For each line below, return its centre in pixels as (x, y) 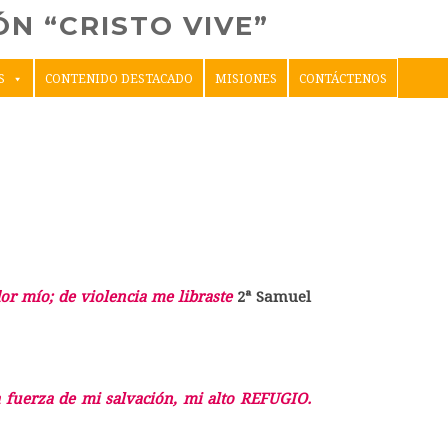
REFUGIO (273, 399)
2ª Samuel (274, 297)
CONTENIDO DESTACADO (118, 79)
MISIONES (245, 79)
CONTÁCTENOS (342, 79)
